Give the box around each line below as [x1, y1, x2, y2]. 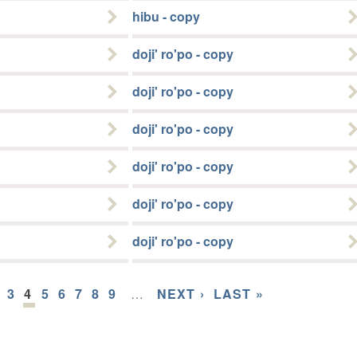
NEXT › [156, 284, 205, 304]
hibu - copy [132, 7, 200, 26]
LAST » [213, 284, 265, 304]
